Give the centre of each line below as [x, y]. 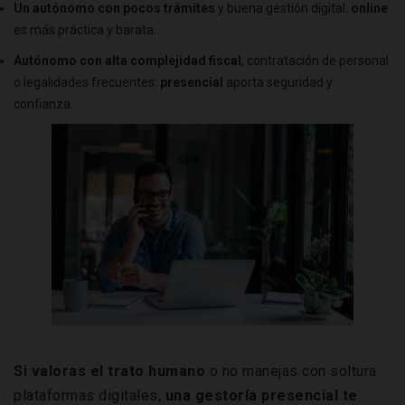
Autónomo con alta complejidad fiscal [127, 60]
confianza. [43, 104]
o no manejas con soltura [293, 371]
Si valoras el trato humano [112, 371]
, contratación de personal [315, 60]
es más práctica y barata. [85, 29]
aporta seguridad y [278, 82]
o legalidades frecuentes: [87, 82]
